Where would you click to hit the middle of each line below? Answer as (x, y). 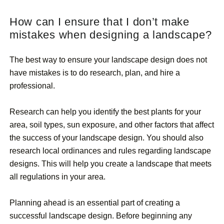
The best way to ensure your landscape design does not (108, 60)
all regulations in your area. (57, 177)
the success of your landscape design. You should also (106, 138)
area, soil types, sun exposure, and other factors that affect (112, 125)
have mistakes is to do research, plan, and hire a (95, 73)
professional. (32, 86)
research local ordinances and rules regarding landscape (110, 151)
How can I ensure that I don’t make (99, 22)
